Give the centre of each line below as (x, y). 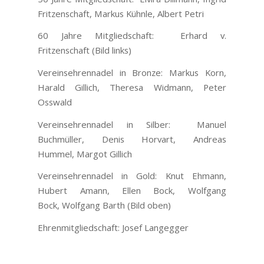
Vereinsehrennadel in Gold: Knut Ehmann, (132, 176)
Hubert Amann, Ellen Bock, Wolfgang (132, 191)
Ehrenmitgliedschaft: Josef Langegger (113, 228)
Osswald (55, 102)
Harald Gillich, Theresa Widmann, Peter (132, 87)
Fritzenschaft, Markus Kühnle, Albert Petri (121, 13)
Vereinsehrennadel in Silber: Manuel (132, 124)
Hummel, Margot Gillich (85, 154)
